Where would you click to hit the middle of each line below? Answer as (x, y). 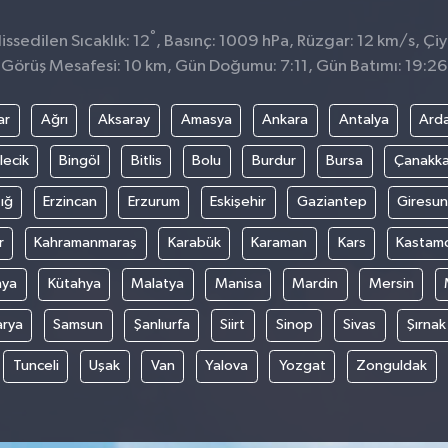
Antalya (363, 120)
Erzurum (153, 202)
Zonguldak (391, 366)
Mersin (391, 284)
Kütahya (74, 284)
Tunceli (35, 366)
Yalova (226, 366)
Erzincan (70, 202)
